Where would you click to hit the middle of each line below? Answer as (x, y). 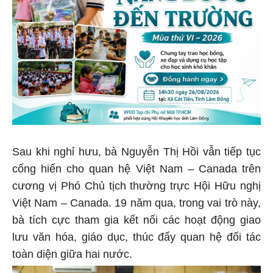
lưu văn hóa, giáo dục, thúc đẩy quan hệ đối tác (136, 235)
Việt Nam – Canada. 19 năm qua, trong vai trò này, (136, 201)
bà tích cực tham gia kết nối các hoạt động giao (136, 218)
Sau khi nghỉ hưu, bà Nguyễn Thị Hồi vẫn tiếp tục (136, 150)
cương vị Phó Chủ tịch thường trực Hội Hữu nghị (136, 184)
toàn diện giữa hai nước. (72, 252)
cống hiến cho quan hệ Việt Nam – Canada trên (136, 167)
